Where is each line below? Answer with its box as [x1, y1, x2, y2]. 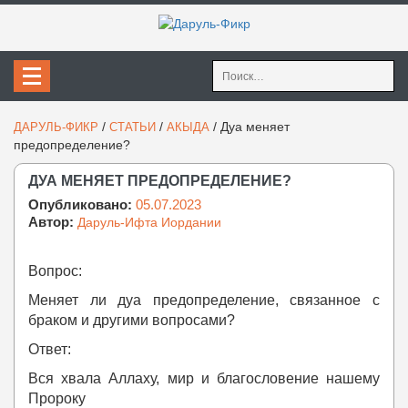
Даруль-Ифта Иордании [77, 215, 221, 230]
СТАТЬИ [109, 120, 156, 135]
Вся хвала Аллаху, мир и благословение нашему [28, 371, 380, 387]
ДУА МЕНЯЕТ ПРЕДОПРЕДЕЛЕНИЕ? [28, 173, 291, 189]
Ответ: [28, 342, 71, 358]
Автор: [28, 214, 77, 230]
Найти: [212, 62, 252, 77]
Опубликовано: [28, 197, 136, 213]
